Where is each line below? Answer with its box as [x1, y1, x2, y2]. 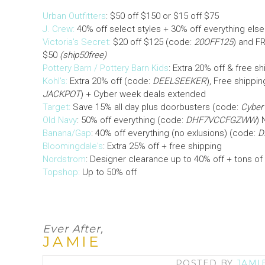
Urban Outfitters [43, 11, 106, 22]
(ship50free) [57, 50, 106, 61]
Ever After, [43, 222, 104, 236]
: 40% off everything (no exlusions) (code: [91, 128, 258, 139]
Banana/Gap [43, 128, 91, 139]
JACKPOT [43, 89, 80, 100]
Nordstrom [43, 154, 86, 165]
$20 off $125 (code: [111, 37, 194, 48]
